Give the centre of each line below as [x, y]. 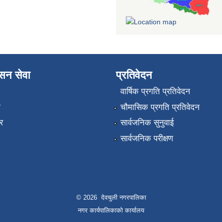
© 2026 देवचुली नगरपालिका [111, 197]
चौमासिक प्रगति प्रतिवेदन [160, 107]
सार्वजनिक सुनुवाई [147, 123]
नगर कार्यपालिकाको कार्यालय [111, 210]
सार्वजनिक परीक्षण [146, 138]
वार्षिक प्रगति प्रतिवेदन [155, 92]
